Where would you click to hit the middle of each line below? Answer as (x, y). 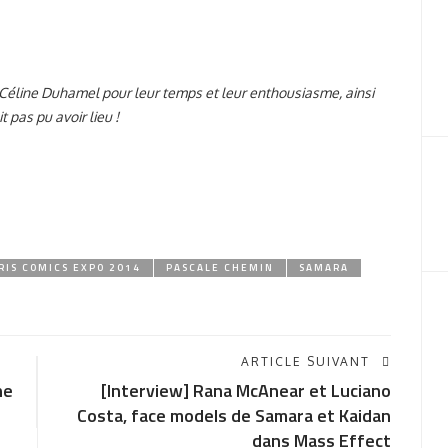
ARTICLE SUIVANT (305, 361)
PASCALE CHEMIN (220, 267)
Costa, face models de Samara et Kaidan (233, 415)
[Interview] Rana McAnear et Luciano (245, 390)
